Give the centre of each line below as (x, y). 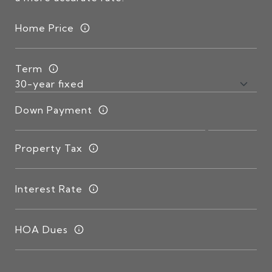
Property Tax (49, 148)
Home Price (45, 28)
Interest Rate (49, 189)
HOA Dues (42, 229)
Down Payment (54, 110)
